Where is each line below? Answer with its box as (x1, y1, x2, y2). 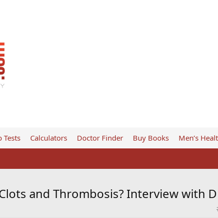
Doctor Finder (76, 133, 123, 143)
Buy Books (132, 133, 169, 143)
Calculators (30, 133, 67, 143)
